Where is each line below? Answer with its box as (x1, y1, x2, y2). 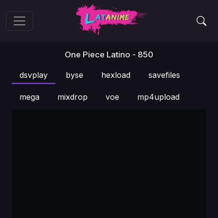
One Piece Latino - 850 (65, 50, 153, 59)
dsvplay (19, 70, 48, 80)
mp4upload (137, 92, 180, 102)
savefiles (148, 70, 180, 80)
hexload (101, 70, 130, 80)
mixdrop (57, 92, 88, 102)
